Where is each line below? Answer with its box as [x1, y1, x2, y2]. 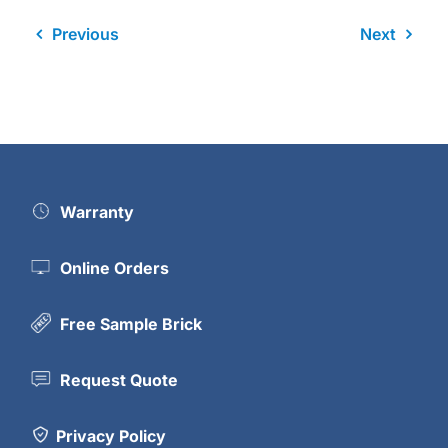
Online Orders [56, 258, 169, 279]
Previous [51, 24, 119, 45]
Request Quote [56, 370, 178, 391]
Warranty [56, 202, 134, 223]
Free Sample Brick [60, 314, 202, 335]
